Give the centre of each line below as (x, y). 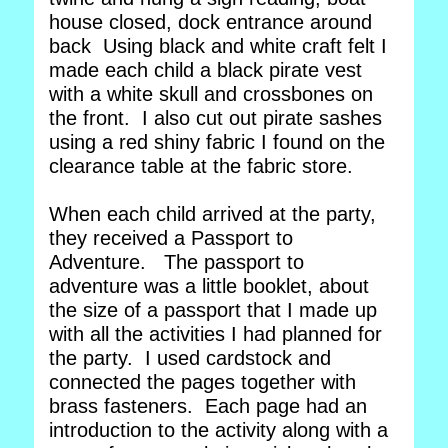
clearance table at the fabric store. (210, 166)
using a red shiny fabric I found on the (217, 142)
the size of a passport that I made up (213, 310)
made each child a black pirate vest (205, 70)
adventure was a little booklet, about (209, 286)
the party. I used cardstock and (190, 358)
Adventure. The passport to (176, 262)
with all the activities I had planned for (215, 334)
